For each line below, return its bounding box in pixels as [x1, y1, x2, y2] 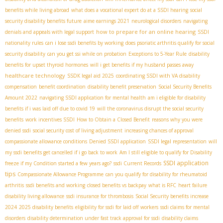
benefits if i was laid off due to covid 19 [5, 105, 95, 112]
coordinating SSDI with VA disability [116, 72, 200, 79]
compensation [5, 83, 37, 90]
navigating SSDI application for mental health [39, 94, 146, 101]
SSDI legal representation [148, 137, 207, 145]
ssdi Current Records [113, 159, 161, 167]
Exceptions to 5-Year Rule [128, 50, 187, 57]
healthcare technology [5, 71, 65, 79]
